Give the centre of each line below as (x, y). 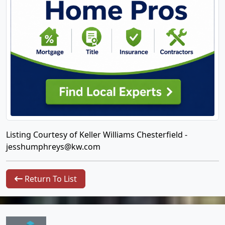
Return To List (50, 179)
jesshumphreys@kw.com (53, 147)
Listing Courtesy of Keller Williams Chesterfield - (97, 135)
